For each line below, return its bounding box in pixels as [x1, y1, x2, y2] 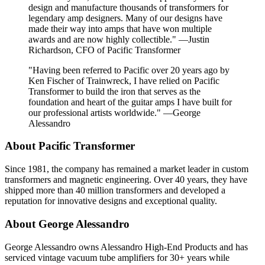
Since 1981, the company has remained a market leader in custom [5, 164, 248, 174]
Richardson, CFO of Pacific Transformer [28, 44, 180, 55]
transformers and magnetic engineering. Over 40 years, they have [5, 174, 247, 185]
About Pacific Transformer [5, 140, 135, 153]
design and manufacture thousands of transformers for [28, 2, 228, 12]
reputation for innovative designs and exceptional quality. [5, 196, 217, 206]
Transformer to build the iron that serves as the [28, 86, 201, 96]
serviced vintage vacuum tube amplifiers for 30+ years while [5, 252, 230, 263]
